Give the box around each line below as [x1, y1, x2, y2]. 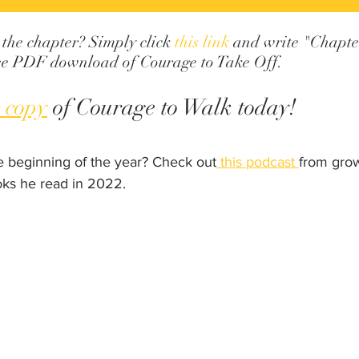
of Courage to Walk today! [47, 94, 296, 122]
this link [175, 32, 229, 53]
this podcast [216, 154, 299, 171]
